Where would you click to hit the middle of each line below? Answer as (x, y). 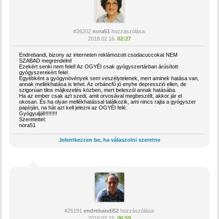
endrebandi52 (101, 211)
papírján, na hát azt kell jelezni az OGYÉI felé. (73, 108)
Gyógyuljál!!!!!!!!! (38, 113)
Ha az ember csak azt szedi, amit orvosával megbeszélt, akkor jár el (101, 96)
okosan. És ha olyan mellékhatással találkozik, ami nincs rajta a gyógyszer (108, 102)
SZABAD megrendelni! (46, 61)
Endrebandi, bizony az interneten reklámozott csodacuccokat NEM (99, 55)
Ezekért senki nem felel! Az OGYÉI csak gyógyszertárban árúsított (99, 66)
